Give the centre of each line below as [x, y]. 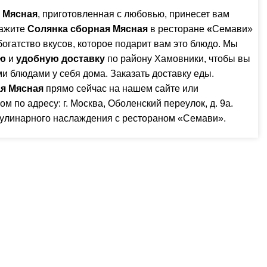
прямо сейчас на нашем [100, 88]
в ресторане [177, 29]
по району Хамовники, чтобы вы [178, 58]
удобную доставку [60, 58]
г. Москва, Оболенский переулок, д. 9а [147, 103]
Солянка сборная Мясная [88, 29]
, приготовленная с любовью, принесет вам [133, 14]
